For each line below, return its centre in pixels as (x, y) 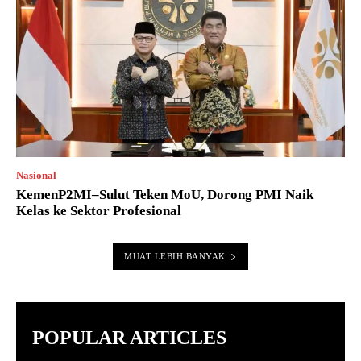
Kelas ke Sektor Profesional (99, 211)
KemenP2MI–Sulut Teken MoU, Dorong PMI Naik (165, 195)
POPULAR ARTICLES (129, 338)
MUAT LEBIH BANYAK (175, 257)
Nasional (36, 176)
